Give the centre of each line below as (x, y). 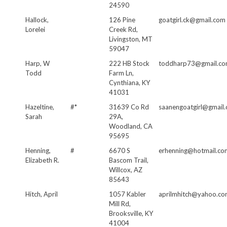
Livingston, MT (131, 39)
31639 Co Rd (129, 107)
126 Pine (122, 20)
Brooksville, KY (131, 213)
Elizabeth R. (42, 160)
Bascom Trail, (129, 160)
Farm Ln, (121, 73)
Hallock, (37, 20)
